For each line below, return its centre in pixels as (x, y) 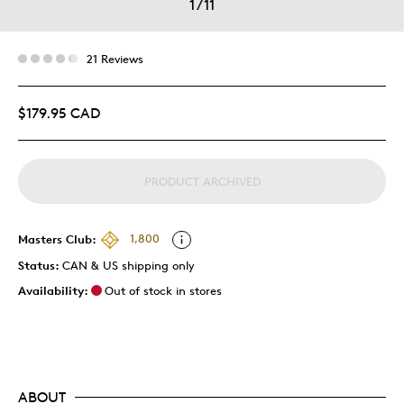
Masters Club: (57, 239)
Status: (40, 265)
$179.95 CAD (59, 113)
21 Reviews (115, 58)
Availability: (53, 290)
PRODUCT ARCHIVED (202, 181)
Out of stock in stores (163, 290)
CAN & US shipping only (129, 265)
